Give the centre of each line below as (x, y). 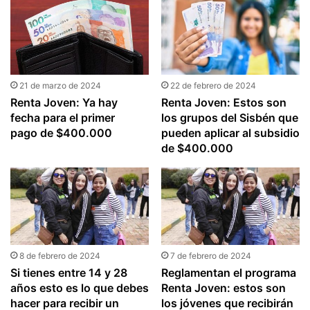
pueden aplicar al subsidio (230, 133)
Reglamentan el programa (228, 273)
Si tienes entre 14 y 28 (69, 273)
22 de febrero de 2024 (213, 85)
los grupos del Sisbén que (229, 117)
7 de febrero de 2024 (210, 256)
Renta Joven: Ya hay (64, 102)
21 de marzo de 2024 (61, 85)
